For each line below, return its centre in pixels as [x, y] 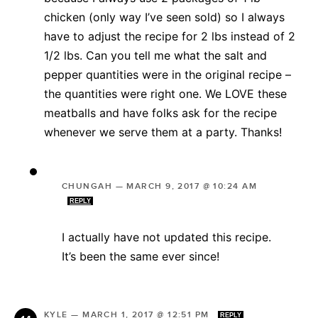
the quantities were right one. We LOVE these [165, 94]
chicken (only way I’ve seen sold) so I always [164, 17]
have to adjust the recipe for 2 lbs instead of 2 [170, 37]
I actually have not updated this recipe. [166, 237]
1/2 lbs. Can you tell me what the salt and [155, 56]
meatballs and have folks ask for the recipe [160, 113]
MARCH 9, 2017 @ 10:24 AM [192, 187]
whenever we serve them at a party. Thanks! [163, 132]
